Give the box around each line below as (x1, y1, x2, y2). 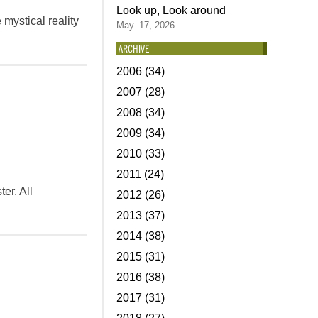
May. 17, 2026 (116, 20, 175, 31)
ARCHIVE (118, 41, 149, 55)
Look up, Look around (116, 4, 226, 16)
